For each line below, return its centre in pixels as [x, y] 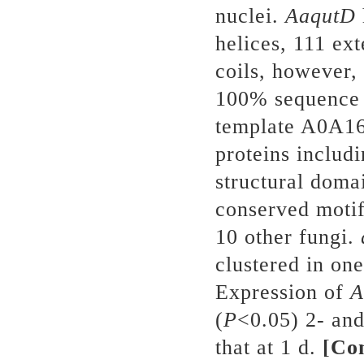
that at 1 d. [269, 348]
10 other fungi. [288, 237]
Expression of [283, 292]
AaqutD [321, 16]
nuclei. [251, 16]
